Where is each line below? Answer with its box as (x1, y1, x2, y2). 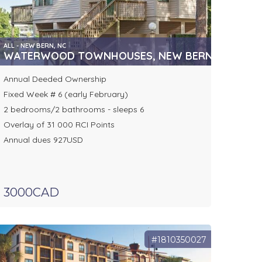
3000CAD (3, 185, 59, 200)
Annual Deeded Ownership (3, 74, 106, 85)
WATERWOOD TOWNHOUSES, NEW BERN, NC (3, 49, 233, 63)
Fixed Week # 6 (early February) (3, 89, 128, 100)
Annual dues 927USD (3, 135, 83, 146)
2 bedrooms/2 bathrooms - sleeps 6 (3, 104, 144, 115)
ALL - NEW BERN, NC (3, 42, 66, 50)
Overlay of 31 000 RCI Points (3, 119, 115, 130)
